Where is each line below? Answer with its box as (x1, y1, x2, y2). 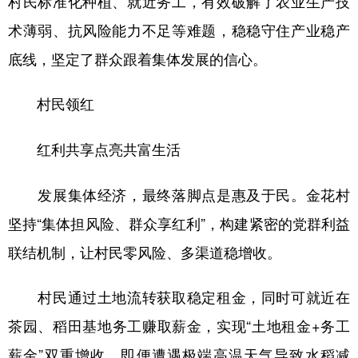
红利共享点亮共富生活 (37, 138, 181, 160)
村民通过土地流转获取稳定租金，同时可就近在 (8, 285, 350, 307)
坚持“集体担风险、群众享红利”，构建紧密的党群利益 (8, 212, 350, 233)
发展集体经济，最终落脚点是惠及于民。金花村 (8, 183, 350, 205)
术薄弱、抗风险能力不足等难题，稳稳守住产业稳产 (8, 18, 350, 40)
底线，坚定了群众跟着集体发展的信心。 (8, 47, 267, 69)
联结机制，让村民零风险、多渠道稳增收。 (8, 241, 281, 262)
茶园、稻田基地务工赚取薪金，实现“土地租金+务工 (8, 314, 350, 336)
